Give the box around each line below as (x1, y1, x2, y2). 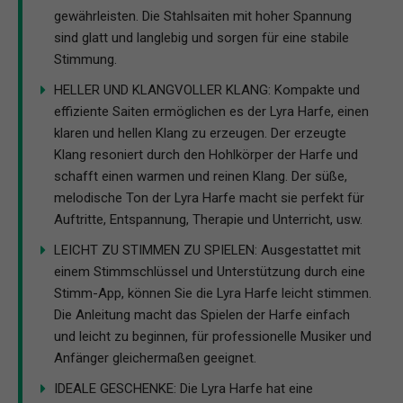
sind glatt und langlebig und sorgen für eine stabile (54, 30, 349, 47)
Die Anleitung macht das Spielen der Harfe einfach (54, 307, 350, 324)
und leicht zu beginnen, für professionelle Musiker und (54, 328, 372, 345)
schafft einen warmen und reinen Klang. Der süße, (54, 168, 347, 185)
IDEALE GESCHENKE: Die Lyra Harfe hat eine (54, 381, 313, 398)
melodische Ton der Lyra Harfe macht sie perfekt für (54, 190, 364, 207)
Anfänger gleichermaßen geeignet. (54, 350, 256, 367)
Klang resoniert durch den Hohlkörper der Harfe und (54, 147, 358, 164)
